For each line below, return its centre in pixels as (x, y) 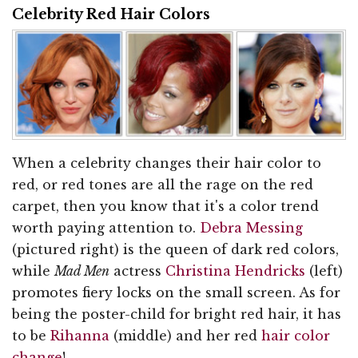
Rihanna (80, 335)
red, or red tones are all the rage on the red (163, 184)
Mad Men (82, 270)
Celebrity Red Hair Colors (111, 15)
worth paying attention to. (106, 227)
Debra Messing (251, 227)
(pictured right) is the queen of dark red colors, (175, 249)
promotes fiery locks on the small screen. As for (176, 292)
